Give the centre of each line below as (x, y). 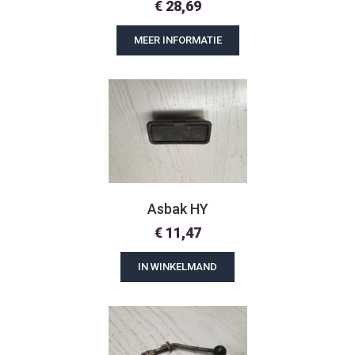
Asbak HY (177, 209)
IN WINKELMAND (177, 267)
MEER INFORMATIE (177, 40)
